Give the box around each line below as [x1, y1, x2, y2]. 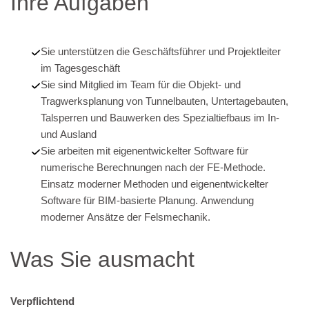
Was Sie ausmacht [10, 247, 195, 272]
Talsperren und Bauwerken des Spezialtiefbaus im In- [40, 112, 279, 124]
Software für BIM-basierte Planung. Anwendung [40, 195, 254, 207]
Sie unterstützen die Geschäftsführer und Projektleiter [40, 46, 281, 58]
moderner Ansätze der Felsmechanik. [40, 211, 210, 223]
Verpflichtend [10, 295, 74, 308]
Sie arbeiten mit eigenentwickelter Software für [40, 145, 248, 157]
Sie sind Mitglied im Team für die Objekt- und [40, 79, 241, 91]
